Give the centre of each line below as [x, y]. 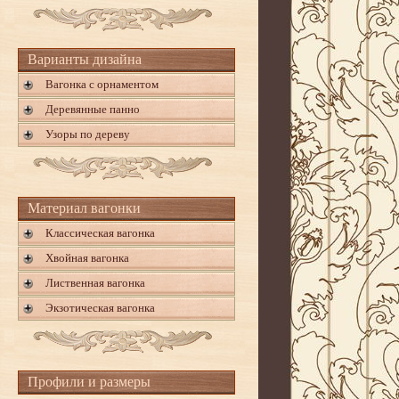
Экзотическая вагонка [100, 308]
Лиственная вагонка [95, 283]
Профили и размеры [89, 382]
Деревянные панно [93, 109]
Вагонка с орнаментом [102, 84]
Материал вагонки [84, 208]
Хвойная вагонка [87, 258]
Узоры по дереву [88, 134]
